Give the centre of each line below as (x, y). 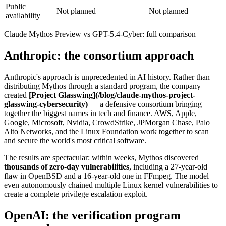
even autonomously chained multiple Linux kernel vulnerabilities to (111, 185)
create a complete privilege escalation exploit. (76, 194)
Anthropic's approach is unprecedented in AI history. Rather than (107, 77)
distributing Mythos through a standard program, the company (102, 86)
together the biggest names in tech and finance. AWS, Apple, (100, 113)
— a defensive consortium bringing (145, 104)
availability (23, 16)
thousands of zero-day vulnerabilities (67, 166)
